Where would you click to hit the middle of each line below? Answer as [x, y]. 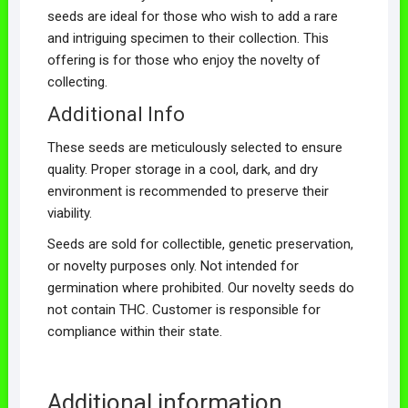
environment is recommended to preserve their [188, 191]
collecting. [77, 82]
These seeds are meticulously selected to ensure [194, 147]
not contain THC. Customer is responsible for [184, 309]
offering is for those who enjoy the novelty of [184, 60]
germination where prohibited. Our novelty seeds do [200, 287]
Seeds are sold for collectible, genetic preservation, [200, 244]
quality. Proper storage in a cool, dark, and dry [182, 169]
